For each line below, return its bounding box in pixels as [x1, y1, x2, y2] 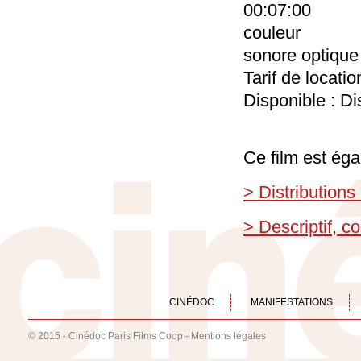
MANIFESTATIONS [251, 297, 333, 308]
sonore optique [243, 45, 359, 65]
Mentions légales [191, 330, 266, 342]
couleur [243, 23, 301, 43]
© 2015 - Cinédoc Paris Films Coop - [28, 330, 191, 342]
